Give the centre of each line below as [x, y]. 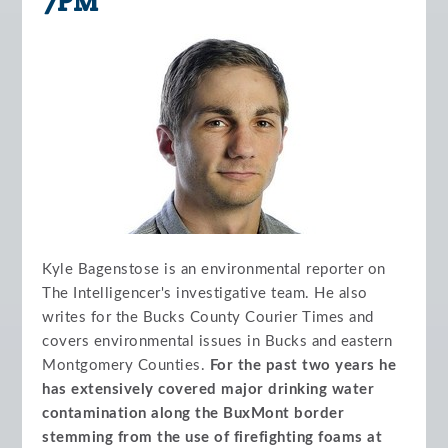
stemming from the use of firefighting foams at [212, 437]
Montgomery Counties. [126, 365]
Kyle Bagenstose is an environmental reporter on [214, 269]
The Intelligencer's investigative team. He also [205, 293]
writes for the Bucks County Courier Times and [208, 317]
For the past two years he [303, 365]
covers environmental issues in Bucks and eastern [217, 341]
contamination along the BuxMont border [193, 413]
